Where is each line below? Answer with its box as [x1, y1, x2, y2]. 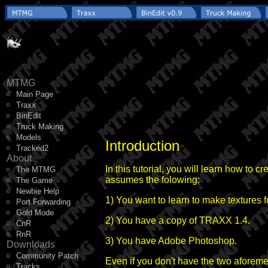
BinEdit [16, 111, 41, 120]
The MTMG [16, 165, 56, 174]
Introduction [105, 138, 179, 154]
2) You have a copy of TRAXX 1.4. [105, 215, 250, 226]
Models [16, 133, 41, 142]
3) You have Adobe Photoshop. [105, 236, 237, 246]
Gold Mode [16, 208, 54, 217]
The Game [16, 176, 53, 185]
